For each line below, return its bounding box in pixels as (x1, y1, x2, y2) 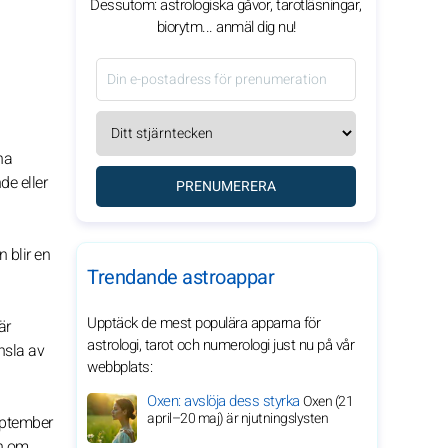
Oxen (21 (303, 391, 353, 412)
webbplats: (87, 356, 152, 378)
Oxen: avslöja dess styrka (147, 390, 303, 412)
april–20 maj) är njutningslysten (147, 408, 328, 429)
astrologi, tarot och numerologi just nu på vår (87, 334, 354, 356)
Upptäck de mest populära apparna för (87, 312, 320, 334)
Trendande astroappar (87, 263, 274, 292)
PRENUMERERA (176, 176, 276, 197)
